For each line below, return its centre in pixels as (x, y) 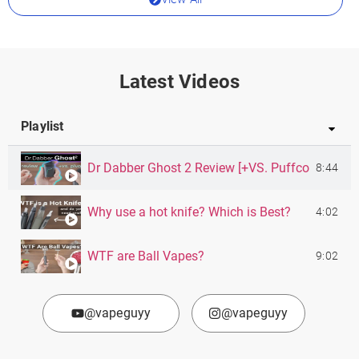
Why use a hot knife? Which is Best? (189, 212)
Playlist (42, 126)
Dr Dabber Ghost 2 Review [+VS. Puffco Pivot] (216, 167)
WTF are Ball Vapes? (146, 256)
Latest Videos (179, 82)
